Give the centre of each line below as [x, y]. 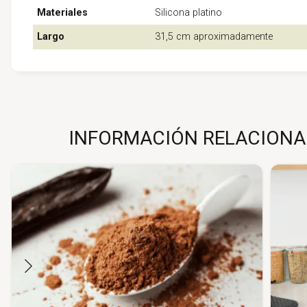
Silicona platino [189, 12]
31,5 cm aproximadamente [214, 37]
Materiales [63, 12]
